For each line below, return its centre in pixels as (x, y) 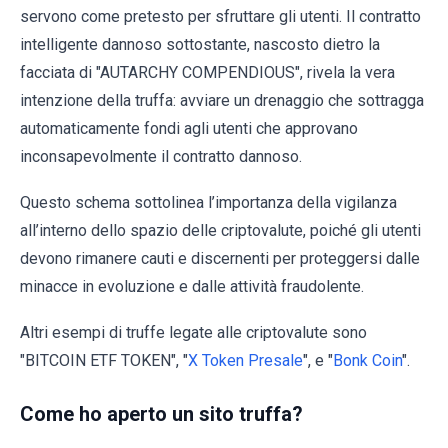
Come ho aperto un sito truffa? (161, 414)
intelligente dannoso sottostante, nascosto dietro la (200, 45)
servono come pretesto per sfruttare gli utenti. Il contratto (220, 17)
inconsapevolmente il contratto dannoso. (161, 157)
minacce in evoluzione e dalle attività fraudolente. (192, 287)
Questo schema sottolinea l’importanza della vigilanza (208, 203)
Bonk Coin (367, 361)
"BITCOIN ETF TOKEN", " (104, 361)
